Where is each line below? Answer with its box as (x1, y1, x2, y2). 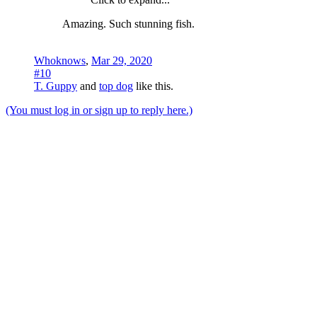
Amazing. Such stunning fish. (62, 17, 195, 30)
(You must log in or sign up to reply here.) (6, 103, 192, 116)
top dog (99, 79, 133, 92)
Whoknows (34, 54, 86, 67)
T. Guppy (34, 79, 77, 92)
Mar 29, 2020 (91, 54, 152, 67)
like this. (133, 79, 173, 92)
